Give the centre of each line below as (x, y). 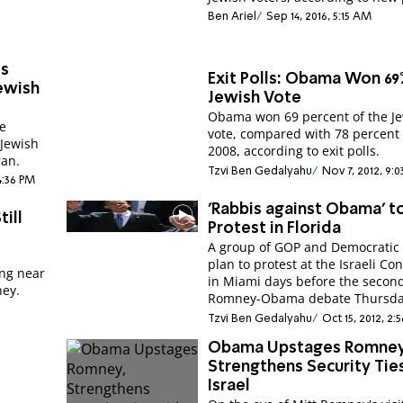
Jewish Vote (255, 99)
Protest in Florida (275, 229)
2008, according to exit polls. (294, 151)
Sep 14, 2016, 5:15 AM (318, 17)
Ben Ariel (233, 17)
